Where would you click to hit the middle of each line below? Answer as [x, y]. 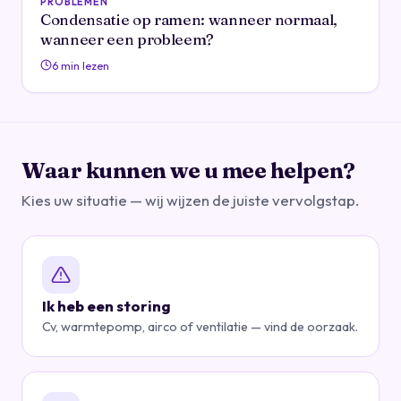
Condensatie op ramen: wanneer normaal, [189, 19]
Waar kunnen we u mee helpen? [188, 170]
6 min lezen [81, 65]
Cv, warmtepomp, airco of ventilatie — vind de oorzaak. [200, 326]
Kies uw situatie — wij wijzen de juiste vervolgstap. [190, 200]
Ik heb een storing [107, 305]
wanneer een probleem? [127, 38]
